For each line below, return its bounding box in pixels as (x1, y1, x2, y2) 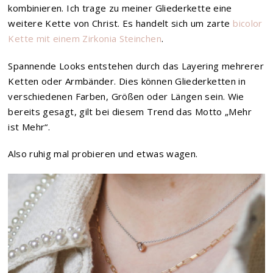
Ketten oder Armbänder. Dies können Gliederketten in (8, 74, 246, 87)
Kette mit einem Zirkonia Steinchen (8, 32, 161, 45)
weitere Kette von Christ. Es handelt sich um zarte (8, 17, 233, 30)
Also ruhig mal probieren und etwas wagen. (8, 147, 198, 160)
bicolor (233, 17, 263, 30)
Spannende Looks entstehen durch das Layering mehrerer (8, 59, 264, 72)
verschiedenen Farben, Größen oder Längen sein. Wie (8, 90, 244, 102)
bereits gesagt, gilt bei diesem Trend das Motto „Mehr (8, 105, 252, 118)
